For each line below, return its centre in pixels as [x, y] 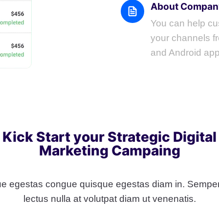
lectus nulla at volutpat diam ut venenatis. [109, 198]
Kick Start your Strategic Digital [109, 137]
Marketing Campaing [109, 150]
